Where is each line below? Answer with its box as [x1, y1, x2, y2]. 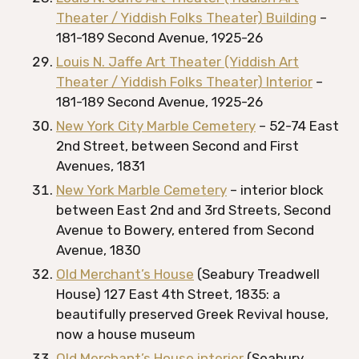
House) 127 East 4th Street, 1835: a [56, 286, 280, 302]
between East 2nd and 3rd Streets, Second [56, 202, 331, 218]
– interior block [227, 182, 324, 198]
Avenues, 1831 [56, 158, 145, 174]
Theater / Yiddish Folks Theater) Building [56, 10, 317, 26]
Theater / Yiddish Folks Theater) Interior [56, 74, 313, 90]
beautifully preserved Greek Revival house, [56, 306, 329, 322]
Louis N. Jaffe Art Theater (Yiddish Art [56, 54, 299, 70]
